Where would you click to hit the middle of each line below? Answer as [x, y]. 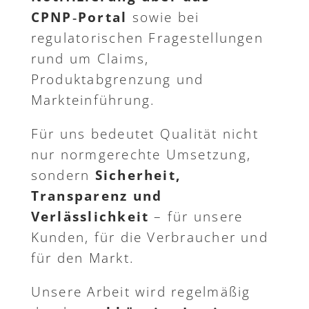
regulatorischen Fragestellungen [147, 38]
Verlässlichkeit [90, 217]
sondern [63, 176]
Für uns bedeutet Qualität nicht [144, 134]
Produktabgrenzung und [117, 80]
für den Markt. [83, 258]
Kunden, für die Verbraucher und [149, 238]
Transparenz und [97, 196]
